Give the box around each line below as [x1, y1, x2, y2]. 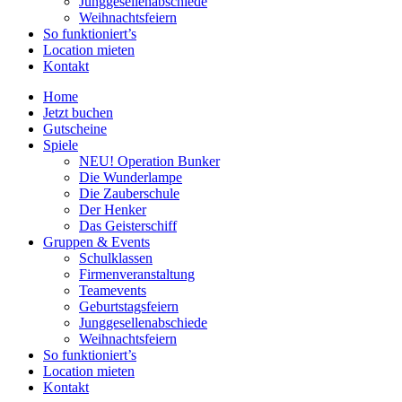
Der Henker [79, 201, 146, 217]
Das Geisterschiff [79, 217, 177, 233]
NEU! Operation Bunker [79, 153, 220, 169]
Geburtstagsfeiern [79, 298, 179, 314]
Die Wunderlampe [79, 169, 182, 185]
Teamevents [79, 282, 146, 298]
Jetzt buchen [43, 104, 113, 120]
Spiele [43, 136, 78, 153]
